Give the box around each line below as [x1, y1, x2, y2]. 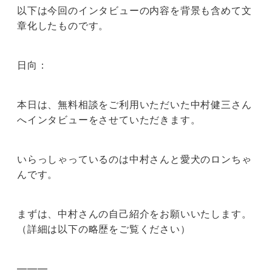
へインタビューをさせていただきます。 [17, 114, 201, 126]
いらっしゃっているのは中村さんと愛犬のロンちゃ [17, 153, 252, 166]
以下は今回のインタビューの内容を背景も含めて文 [17, 4, 252, 17]
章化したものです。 [17, 19, 109, 32]
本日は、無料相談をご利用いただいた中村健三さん [17, 98, 252, 111]
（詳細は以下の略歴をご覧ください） [17, 223, 191, 236]
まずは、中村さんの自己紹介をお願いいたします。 [17, 208, 252, 220]
